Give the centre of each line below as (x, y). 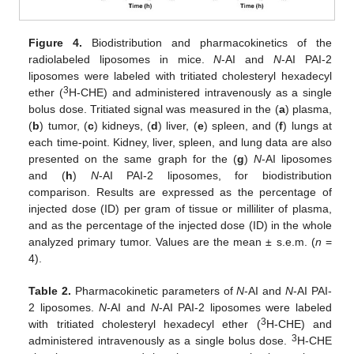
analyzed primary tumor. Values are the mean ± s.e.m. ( (172, 241)
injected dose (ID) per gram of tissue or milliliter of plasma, (180, 208)
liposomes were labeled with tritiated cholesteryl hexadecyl (180, 75)
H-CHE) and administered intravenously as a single (200, 92)
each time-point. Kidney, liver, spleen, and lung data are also (180, 142)
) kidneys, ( (122, 125)
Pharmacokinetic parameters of (154, 290)
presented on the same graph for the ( (133, 158)
